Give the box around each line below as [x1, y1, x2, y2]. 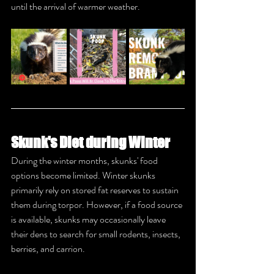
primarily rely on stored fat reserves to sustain [11, 182, 180, 197]
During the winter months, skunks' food [11, 153, 160, 168]
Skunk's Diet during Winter [11, 133, 170, 151]
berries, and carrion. [11, 241, 85, 256]
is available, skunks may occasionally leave [11, 212, 168, 226]
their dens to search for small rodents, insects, [11, 226, 182, 241]
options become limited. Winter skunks [11, 168, 157, 182]
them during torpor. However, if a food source [11, 197, 184, 212]
